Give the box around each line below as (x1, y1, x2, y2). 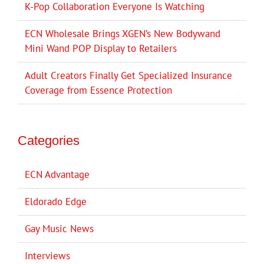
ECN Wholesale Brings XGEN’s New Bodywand (25, 27, 220, 40)
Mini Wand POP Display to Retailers (25, 41, 177, 55)
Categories (18, 133, 80, 148)
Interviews (25, 249, 70, 262)
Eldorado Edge (25, 194, 87, 208)
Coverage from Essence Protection (25, 83, 172, 97)
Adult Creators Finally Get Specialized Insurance (25, 68, 232, 82)
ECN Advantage (25, 167, 90, 181)
